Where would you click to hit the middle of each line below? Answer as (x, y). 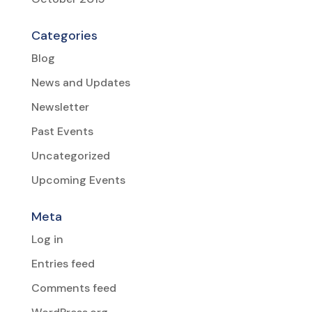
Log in (47, 240)
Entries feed (63, 264)
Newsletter (60, 107)
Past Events (62, 132)
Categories (64, 36)
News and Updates (80, 83)
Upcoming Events (78, 180)
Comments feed (73, 288)
